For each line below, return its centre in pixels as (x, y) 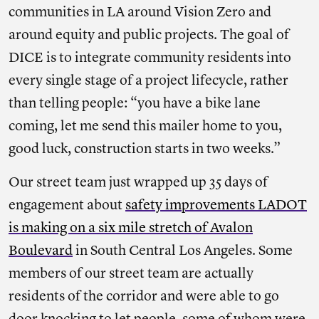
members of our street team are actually (131, 274)
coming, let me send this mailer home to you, (145, 127)
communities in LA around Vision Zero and (140, 13)
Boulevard (41, 251)
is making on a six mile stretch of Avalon (131, 229)
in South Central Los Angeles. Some (183, 251)
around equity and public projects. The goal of (149, 36)
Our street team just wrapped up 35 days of (138, 183)
